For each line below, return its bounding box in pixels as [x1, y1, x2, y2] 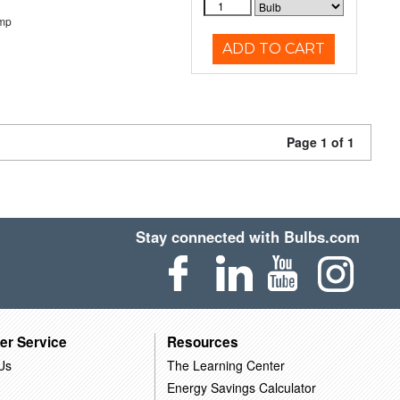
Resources [166, 331, 238, 352]
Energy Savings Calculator [166, 378, 316, 396]
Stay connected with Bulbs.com [136, 226, 361, 247]
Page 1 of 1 [287, 133, 354, 151]
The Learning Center [166, 355, 285, 374]
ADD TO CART [222, 40, 326, 57]
